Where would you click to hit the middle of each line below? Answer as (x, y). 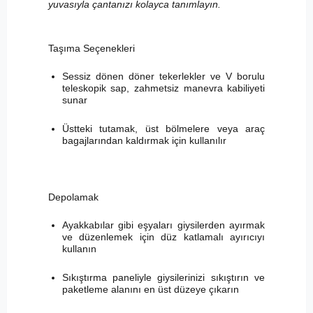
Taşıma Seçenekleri (91, 48)
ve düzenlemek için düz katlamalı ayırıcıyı (163, 236)
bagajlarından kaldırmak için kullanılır (144, 140)
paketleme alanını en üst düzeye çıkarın (150, 289)
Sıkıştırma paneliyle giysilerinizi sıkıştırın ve (163, 277)
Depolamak (73, 197)
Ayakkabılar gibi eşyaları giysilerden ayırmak (163, 225)
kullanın (79, 248)
